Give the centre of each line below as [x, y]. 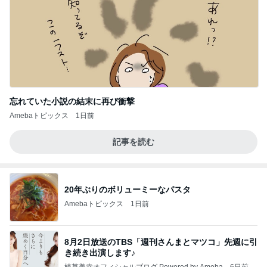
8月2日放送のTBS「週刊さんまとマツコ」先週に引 [161, 242]
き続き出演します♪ [100, 253]
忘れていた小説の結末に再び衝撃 [72, 101]
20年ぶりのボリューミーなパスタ [128, 190]
